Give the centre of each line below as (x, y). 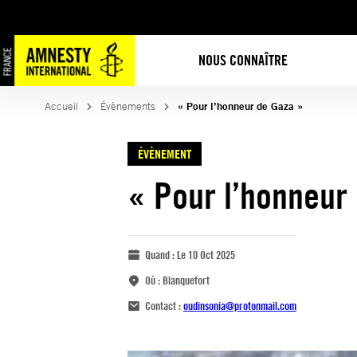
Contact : (164, 306)
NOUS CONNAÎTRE (243, 60)
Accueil (61, 106)
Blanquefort (186, 280)
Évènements (128, 106)
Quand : (161, 255)
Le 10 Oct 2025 (206, 255)
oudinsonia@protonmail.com (240, 306)
